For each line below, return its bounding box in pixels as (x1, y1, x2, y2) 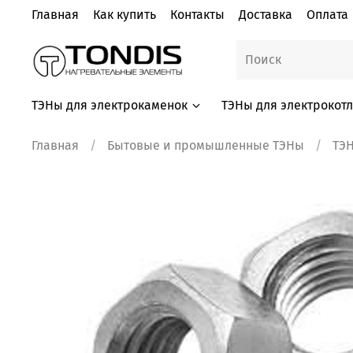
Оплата (307, 6, 348, 22)
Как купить (93, 6, 156, 22)
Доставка (239, 6, 292, 22)
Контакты (170, 6, 225, 22)
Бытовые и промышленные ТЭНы (107, 137, 304, 153)
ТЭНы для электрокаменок (32, 97, 188, 113)
